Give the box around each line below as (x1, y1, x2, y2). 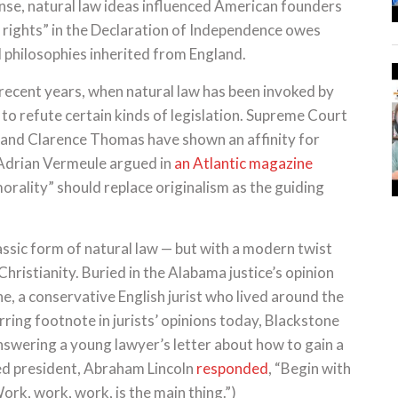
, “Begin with (268, 359, 351, 378)
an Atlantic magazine (174, 154, 313, 172)
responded (196, 359, 268, 378)
